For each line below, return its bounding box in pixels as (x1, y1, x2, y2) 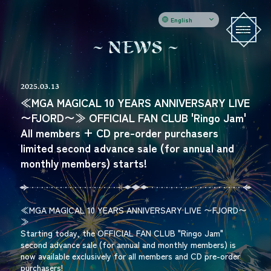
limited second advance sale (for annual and (20, 140, 234, 155)
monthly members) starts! (20, 155, 147, 171)
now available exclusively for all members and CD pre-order (20, 250, 240, 262)
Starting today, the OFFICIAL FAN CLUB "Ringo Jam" (20, 227, 223, 239)
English (171, 15, 193, 24)
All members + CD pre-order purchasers (20, 125, 218, 140)
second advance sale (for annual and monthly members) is (20, 238, 236, 250)
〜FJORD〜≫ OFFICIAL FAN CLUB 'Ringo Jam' (20, 109, 246, 125)
